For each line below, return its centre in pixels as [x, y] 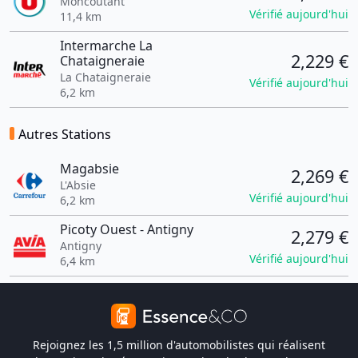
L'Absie [78, 185]
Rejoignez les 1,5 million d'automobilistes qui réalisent [179, 345]
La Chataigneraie [105, 77]
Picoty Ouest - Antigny [126, 229]
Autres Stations [65, 134]
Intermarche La [106, 46]
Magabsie [89, 169]
